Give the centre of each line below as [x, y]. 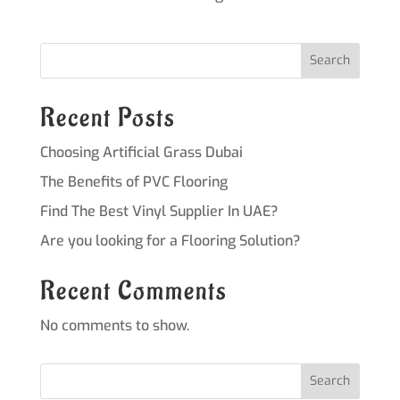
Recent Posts [107, 118]
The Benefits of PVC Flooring [133, 181]
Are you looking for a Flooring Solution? [170, 240]
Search [330, 61]
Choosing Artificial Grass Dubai [141, 152]
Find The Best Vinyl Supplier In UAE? [158, 211]
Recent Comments [133, 291]
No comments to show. [114, 325]
